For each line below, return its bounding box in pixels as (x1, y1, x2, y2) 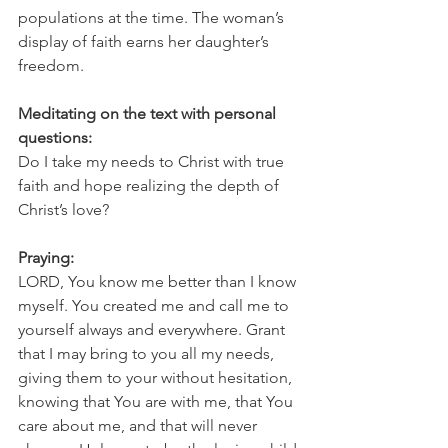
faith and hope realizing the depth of (18, 176, 283, 196)
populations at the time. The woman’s (18, 8, 288, 28)
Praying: (18, 248, 74, 268)
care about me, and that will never (18, 416, 261, 436)
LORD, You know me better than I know (18, 272, 300, 292)
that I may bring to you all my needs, (18, 344, 278, 364)
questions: (18, 128, 92, 148)
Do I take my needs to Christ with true (18, 152, 288, 172)
